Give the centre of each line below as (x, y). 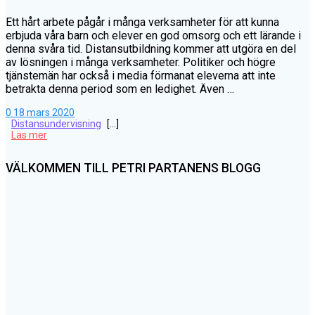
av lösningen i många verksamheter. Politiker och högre (141, 63)
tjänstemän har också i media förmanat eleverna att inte (141, 76)
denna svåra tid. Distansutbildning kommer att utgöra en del (151, 49)
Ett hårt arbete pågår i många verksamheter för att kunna (142, 22)
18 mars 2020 (44, 113)
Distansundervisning (56, 124)
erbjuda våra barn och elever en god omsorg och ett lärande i (153, 36)
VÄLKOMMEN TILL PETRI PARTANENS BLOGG (133, 168)
